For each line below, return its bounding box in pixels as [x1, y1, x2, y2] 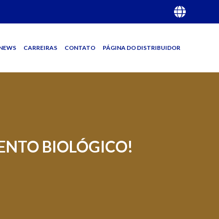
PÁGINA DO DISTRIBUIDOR [102, 44, 180, 51]
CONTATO [64, 44, 95, 51]
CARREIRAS [23, 44, 57, 51]
